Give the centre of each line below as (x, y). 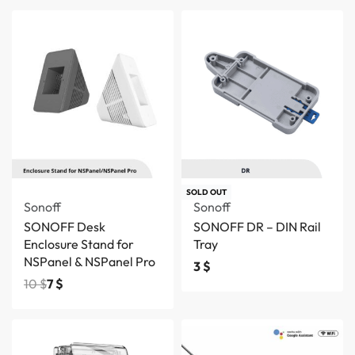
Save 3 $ (32, 191)
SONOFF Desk (65, 227)
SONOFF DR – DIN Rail (257, 227)
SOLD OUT (206, 192)
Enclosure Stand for (79, 244)
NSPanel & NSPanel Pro (90, 261)
